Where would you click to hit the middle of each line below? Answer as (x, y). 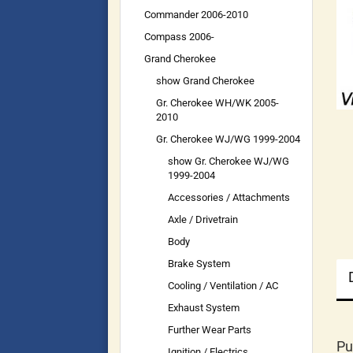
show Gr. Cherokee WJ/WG (229, 161)
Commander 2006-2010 (196, 15)
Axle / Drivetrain (203, 219)
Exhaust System (204, 308)
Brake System (199, 264)
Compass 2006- (179, 37)
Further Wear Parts (210, 330)
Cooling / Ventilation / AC (223, 286)
